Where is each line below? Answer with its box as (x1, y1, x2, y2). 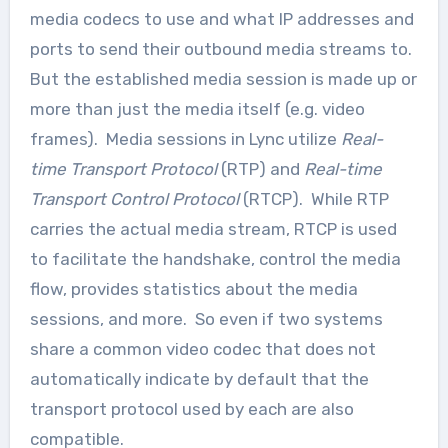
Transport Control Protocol (29, 189, 239, 209)
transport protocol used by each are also (29, 399, 354, 419)
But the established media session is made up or (29, 69, 417, 89)
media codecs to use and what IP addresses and (29, 9, 414, 29)
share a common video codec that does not (29, 339, 376, 359)
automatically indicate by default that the (29, 369, 369, 389)
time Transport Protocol (29, 159, 217, 179)
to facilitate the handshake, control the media (29, 249, 401, 269)
